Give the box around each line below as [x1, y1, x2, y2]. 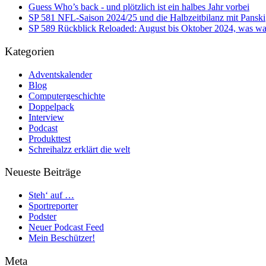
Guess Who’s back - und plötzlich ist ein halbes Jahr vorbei [28, 2, 249, 12]
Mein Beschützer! [28, 233, 95, 243]
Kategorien [5, 45, 55, 58]
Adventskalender [28, 69, 92, 80]
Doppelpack [28, 101, 74, 112]
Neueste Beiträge [5, 166, 81, 179]
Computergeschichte [28, 90, 105, 101]
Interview [28, 112, 64, 122]
